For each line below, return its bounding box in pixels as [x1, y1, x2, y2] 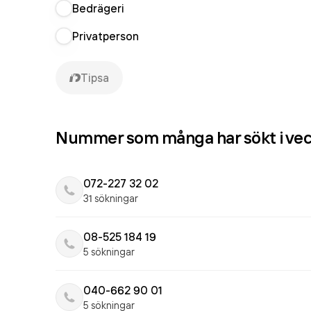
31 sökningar [83, 192, 138, 204]
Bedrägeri [72, 1, 124, 15]
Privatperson [72, 29, 139, 43]
